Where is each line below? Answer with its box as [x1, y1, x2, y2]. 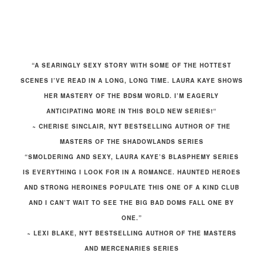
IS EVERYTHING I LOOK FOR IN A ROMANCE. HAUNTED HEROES [22, 168, 241, 177]
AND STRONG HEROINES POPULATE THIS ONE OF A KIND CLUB [23, 183, 240, 192]
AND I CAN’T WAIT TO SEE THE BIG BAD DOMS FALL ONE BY [29, 198, 234, 207]
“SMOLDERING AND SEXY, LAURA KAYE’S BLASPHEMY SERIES [24, 153, 239, 161]
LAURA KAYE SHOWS [171, 76, 243, 85]
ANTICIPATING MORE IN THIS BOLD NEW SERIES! [46, 107, 213, 116]
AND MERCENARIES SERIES [84, 244, 179, 253]
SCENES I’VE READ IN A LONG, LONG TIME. [20, 76, 172, 85]
